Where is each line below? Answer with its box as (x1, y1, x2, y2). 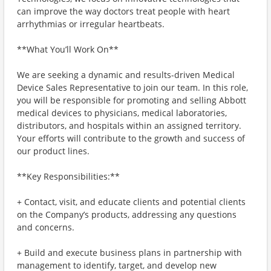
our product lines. (17, 145, 90, 157)
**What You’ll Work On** (17, 44, 119, 55)
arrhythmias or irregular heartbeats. (17, 18, 165, 30)
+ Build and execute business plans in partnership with (17, 247, 242, 258)
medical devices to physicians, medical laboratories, (17, 107, 227, 119)
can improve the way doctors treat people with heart (17, 5, 230, 17)
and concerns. (17, 221, 74, 233)
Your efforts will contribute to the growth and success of (17, 132, 245, 144)
